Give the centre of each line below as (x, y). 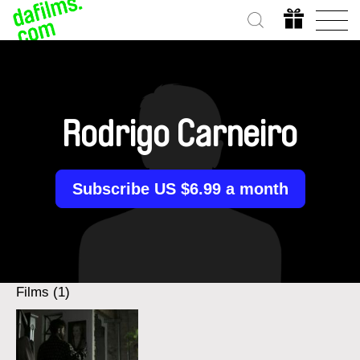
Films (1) (43, 292)
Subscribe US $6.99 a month (180, 189)
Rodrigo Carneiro (180, 135)
